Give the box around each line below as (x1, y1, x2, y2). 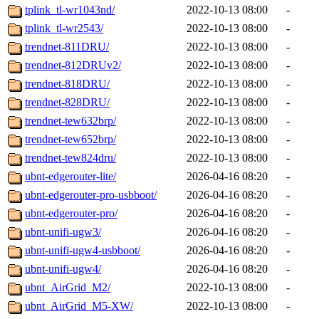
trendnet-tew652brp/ (25, 133, 116, 146)
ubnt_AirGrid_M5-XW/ (25, 300, 133, 313)
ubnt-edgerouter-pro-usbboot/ (25, 189, 157, 202)
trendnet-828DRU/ (25, 96, 110, 109)
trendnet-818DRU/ (25, 78, 110, 90)
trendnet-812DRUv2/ (25, 59, 121, 72)
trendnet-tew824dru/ (25, 152, 116, 164)
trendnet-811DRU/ (25, 41, 109, 53)
